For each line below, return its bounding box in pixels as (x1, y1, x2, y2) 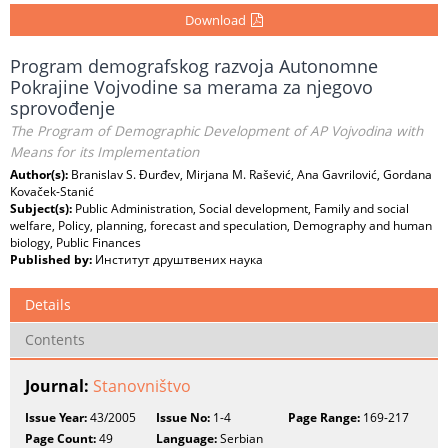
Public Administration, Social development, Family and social (75, 200, 409, 217)
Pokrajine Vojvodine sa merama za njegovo (10, 75, 373, 99)
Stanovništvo (93, 375, 191, 397)
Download (185, 11, 246, 29)
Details (25, 295, 71, 314)
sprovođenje (10, 96, 115, 120)
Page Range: (287, 409, 360, 426)
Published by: (10, 251, 95, 268)
